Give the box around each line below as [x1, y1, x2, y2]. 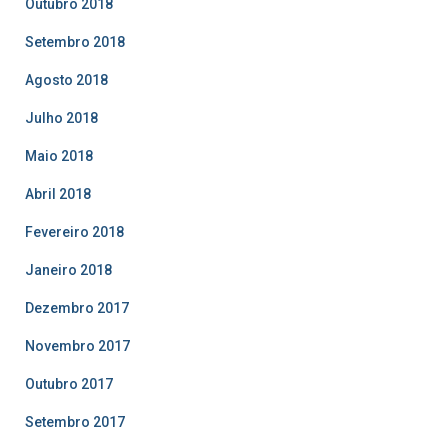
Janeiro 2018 [25, 261, 112, 278]
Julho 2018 [25, 109, 98, 126]
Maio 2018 [25, 147, 93, 164]
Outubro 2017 [25, 375, 113, 392]
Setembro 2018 [25, 33, 125, 50]
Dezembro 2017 [25, 299, 129, 316]
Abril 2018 [25, 185, 91, 202]
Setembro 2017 [25, 413, 125, 430]
